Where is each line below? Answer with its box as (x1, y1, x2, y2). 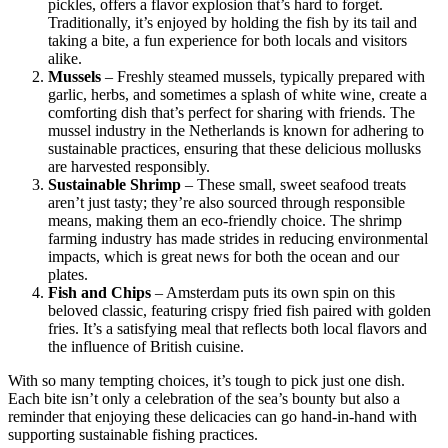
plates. (48, 266, 88, 284)
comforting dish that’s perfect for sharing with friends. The (48, 104, 415, 122)
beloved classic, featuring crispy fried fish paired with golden (48, 302, 431, 320)
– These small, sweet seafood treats (181, 176, 406, 194)
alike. (48, 50, 82, 68)
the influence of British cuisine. (48, 338, 244, 356)
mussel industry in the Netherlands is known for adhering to (48, 122, 424, 140)
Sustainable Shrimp (48, 176, 181, 194)
